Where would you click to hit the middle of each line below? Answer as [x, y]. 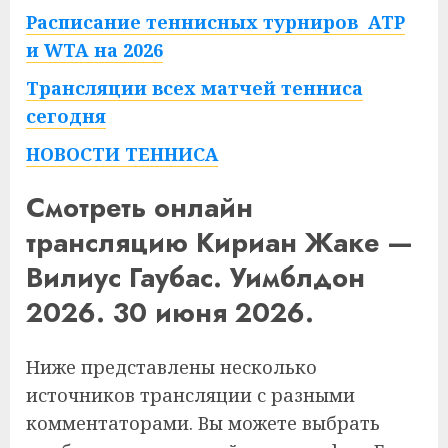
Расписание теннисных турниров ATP [215, 22]
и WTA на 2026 [94, 50]
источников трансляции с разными [190, 394]
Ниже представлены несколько [171, 366]
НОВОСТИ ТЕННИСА [122, 154]
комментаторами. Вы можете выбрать [203, 422]
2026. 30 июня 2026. [170, 313]
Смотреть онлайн [139, 208]
